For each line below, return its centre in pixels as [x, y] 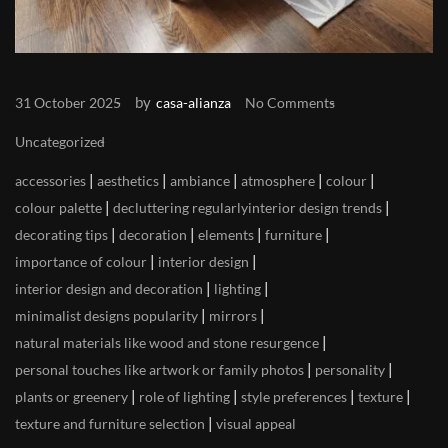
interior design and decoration [109, 289]
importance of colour [81, 262]
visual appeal [256, 424]
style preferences [294, 397]
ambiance [200, 181]
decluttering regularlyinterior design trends [247, 208]
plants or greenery [71, 397]
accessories [50, 181]
